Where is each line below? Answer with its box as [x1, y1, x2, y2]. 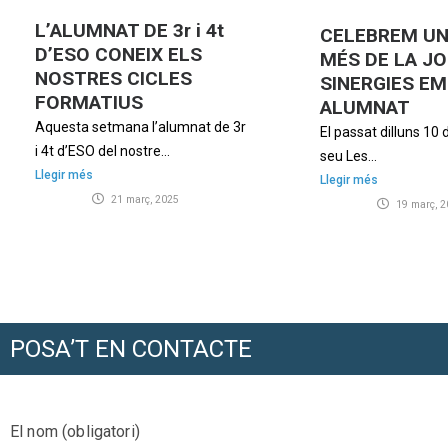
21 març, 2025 [110, 192, 179, 206]
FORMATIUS [35, 90, 143, 114]
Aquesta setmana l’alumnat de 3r [35, 118, 246, 135]
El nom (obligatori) [10, 421, 140, 441]
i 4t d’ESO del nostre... [35, 142, 170, 159]
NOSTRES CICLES [35, 66, 192, 90]
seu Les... [320, 148, 377, 164]
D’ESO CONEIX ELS [35, 42, 202, 66]
